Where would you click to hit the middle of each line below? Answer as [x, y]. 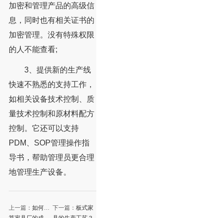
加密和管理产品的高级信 [51, 6]
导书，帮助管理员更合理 [51, 158]
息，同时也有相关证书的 [51, 20]
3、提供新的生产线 [50, 70]
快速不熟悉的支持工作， [51, 85]
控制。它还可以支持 [44, 128]
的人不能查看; [33, 50]
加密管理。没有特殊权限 [51, 35]
